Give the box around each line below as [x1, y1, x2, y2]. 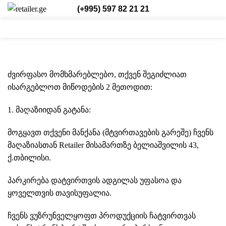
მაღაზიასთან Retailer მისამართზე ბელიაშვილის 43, [8, 141, 199, 149]
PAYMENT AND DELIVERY [35, 59, 103, 65]
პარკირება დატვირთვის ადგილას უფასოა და [8, 176, 182, 185]
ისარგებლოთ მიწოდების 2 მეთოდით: [8, 83, 152, 91]
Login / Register [66, 23, 118, 32]
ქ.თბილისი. [8, 153, 51, 162]
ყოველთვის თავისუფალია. [8, 189, 111, 197]
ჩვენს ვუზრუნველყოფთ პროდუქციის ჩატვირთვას [8, 211, 196, 220]
